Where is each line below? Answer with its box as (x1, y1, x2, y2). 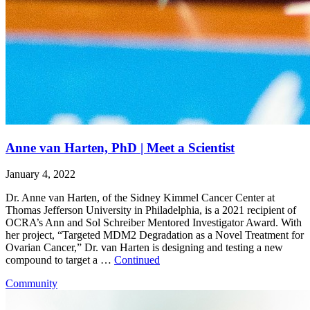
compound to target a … (6, 254, 114, 266)
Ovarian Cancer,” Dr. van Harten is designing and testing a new (6, 241, 283, 254)
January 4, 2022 (6, 168, 75, 181)
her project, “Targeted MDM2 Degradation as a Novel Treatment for (6, 229, 304, 241)
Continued (114, 254, 160, 266)
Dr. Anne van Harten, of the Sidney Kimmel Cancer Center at (6, 192, 275, 204)
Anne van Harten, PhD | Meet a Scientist (6, 140, 235, 155)
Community (6, 277, 57, 290)
